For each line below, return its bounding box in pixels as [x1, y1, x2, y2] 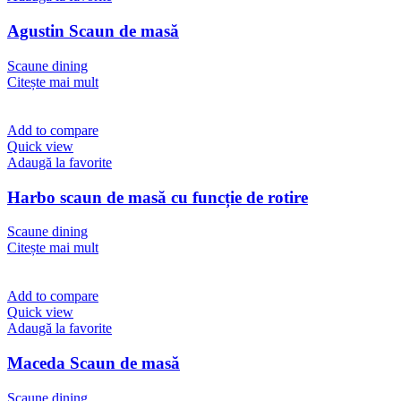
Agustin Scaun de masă [7, 21, 179, 41]
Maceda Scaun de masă [7, 354, 180, 373]
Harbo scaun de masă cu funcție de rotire [7, 187, 308, 207]
